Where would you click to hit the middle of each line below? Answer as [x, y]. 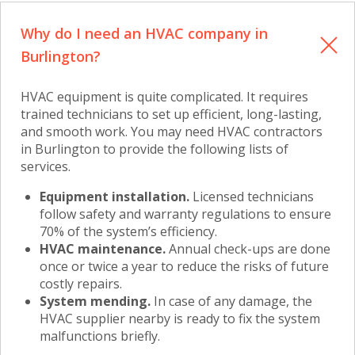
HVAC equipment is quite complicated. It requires [164, 97]
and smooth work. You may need [119, 132]
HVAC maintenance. [103, 249]
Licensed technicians [252, 197]
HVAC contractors [270, 132]
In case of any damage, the [231, 302]
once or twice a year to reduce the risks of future [184, 267]
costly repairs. [81, 284]
